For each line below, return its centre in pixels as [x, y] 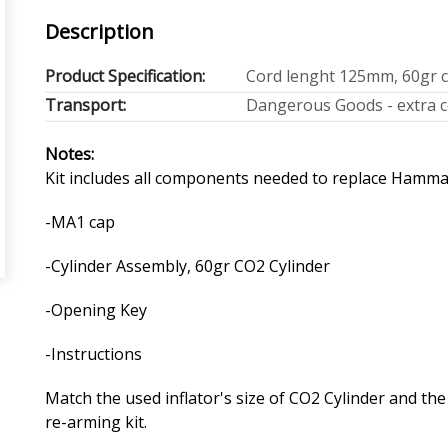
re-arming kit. [96, 421]
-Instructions [94, 353]
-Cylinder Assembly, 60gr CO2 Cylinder [188, 265]
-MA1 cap [80, 221]
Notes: [70, 153]
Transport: [86, 104]
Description [100, 31]
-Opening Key [96, 309]
